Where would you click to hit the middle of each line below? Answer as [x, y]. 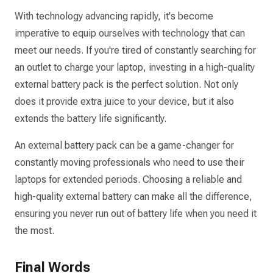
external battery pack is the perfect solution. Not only [126, 84]
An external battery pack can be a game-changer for [124, 145]
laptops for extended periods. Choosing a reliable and [128, 179]
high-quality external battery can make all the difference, [133, 197]
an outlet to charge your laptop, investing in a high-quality [135, 67]
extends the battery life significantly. [92, 119]
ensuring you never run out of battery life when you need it [136, 214]
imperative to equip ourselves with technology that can [130, 33]
